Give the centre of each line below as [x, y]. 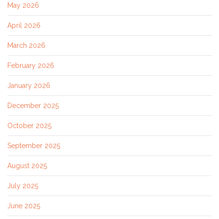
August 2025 [27, 165]
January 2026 [29, 85]
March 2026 [26, 45]
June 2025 [24, 206]
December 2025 [33, 105]
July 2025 [23, 186]
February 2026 [31, 65]
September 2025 [34, 145]
